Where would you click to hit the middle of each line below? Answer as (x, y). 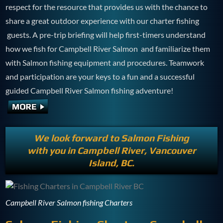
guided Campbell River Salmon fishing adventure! (90, 91)
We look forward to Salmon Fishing (111, 138)
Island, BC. (111, 163)
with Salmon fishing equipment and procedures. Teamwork (105, 63)
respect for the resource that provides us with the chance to (107, 7)
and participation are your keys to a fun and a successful (100, 77)
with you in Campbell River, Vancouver (111, 151)
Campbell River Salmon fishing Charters (69, 203)
